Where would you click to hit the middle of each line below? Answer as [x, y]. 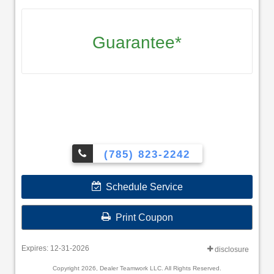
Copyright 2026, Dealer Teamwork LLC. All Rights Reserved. [137, 268]
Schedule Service [142, 187]
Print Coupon [142, 217]
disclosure [231, 249]
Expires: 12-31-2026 [55, 248]
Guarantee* [137, 43]
